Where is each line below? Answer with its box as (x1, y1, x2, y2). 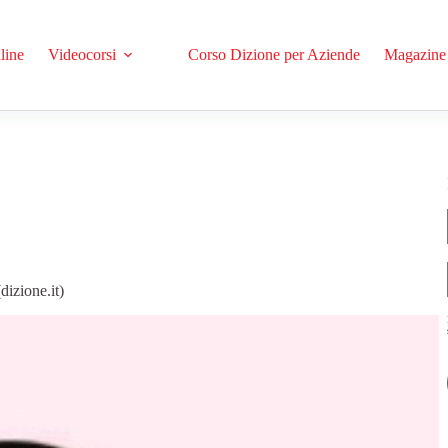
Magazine (383, 46, 446, 63)
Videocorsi (47, 46, 116, 63)
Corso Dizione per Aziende (187, 46, 360, 63)
